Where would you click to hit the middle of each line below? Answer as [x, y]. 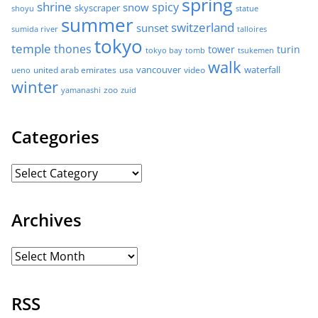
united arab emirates [75, 69]
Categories [55, 136]
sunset [152, 27]
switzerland [203, 27]
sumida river [35, 28]
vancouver [159, 70]
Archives [46, 220]
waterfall [262, 70]
